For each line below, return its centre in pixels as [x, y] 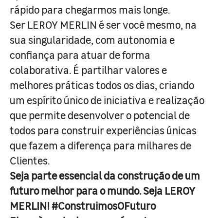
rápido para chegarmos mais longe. [90, 9]
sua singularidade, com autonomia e [92, 39]
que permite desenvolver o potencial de [100, 115]
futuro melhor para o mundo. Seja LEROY [102, 190]
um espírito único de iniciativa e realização [107, 100]
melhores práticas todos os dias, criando [102, 85]
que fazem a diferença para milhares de [100, 145]
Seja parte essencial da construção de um [105, 175]
